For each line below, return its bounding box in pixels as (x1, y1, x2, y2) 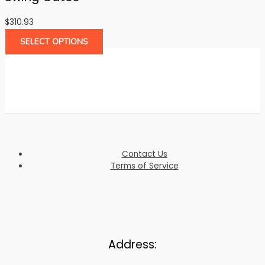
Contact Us (121, 148, 167, 160)
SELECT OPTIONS (20, 36, 88, 48)
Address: (108, 236, 157, 253)
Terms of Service (110, 160, 179, 172)
